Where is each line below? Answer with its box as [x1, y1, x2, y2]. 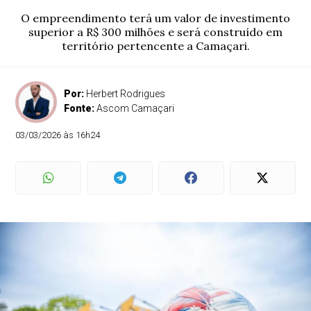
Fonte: [64, 103, 97, 114]
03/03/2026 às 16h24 [15, 130, 101, 140]
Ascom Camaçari [96, 103, 175, 114]
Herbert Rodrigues [86, 88, 166, 99]
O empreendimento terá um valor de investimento [21, 11, 290, 25]
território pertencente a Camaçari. [61, 39, 250, 53]
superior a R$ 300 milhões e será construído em [28, 25, 283, 39]
